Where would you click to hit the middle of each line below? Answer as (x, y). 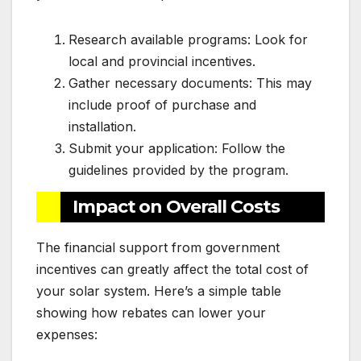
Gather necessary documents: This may (190, 83)
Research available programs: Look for (188, 40)
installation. (102, 127)
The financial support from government (158, 247)
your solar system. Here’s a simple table (159, 290)
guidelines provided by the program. (178, 170)
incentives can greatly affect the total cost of (172, 269)
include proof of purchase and (162, 105)
